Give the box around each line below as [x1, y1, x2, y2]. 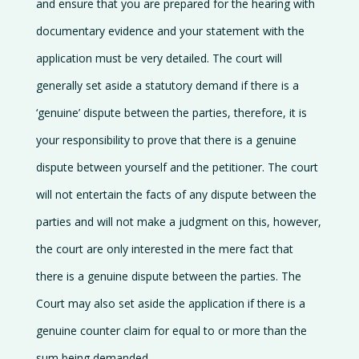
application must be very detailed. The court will [35, 50, 282, 66]
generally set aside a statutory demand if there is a [35, 78, 299, 93]
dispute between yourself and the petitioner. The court [35, 159, 318, 175]
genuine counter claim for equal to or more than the [35, 323, 307, 338]
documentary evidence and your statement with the [35, 23, 305, 38]
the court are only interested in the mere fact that [35, 241, 293, 256]
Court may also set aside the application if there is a [35, 296, 305, 311]
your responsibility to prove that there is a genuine [35, 132, 296, 147]
